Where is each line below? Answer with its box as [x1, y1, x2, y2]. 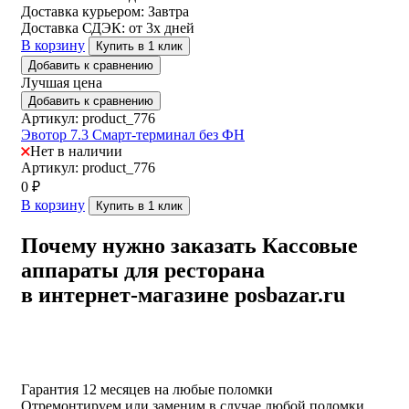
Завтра [148, 4, 189, 20]
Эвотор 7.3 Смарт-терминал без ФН [21, 127, 245, 143]
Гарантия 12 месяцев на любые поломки [21, 381, 273, 397]
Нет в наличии [30, 143, 122, 160]
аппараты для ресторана [21, 258, 265, 283]
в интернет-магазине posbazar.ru [21, 283, 345, 308]
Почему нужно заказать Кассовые [21, 234, 358, 258]
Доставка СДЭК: [21, 20, 129, 37]
